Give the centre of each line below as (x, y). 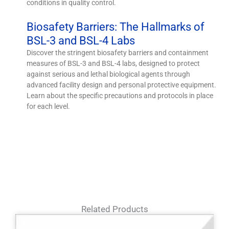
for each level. (49, 106)
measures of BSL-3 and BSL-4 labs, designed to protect (113, 63)
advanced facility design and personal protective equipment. (122, 85)
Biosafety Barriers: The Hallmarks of (116, 27)
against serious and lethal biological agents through (109, 74)
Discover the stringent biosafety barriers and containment (118, 52)
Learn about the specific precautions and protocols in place (120, 95)
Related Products (114, 209)
